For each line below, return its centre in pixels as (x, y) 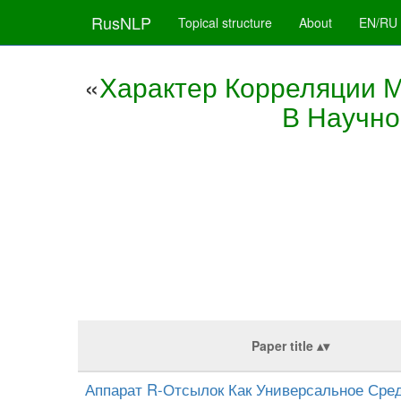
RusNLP (121, 22)
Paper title (282, 345)
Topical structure (225, 22)
